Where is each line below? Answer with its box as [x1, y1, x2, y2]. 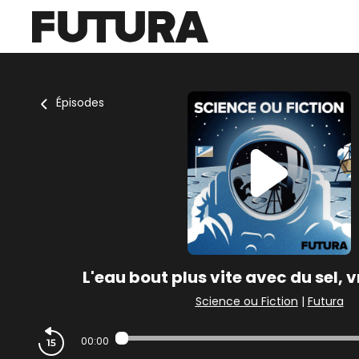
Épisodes [56, 95, 104, 111]
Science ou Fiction [195, 293, 298, 309]
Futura [307, 293, 344, 309]
